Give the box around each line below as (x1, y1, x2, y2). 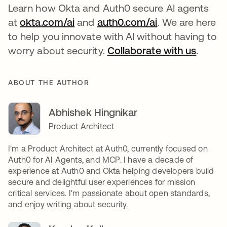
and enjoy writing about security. (8, 200, 128, 209)
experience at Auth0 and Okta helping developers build (8, 166, 214, 176)
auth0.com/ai (97, 16, 158, 28)
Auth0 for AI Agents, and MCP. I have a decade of (8, 155, 194, 165)
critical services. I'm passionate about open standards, (8, 188, 210, 198)
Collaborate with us (107, 45, 197, 57)
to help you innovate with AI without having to (8, 30, 217, 43)
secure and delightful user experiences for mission (8, 177, 196, 187)
